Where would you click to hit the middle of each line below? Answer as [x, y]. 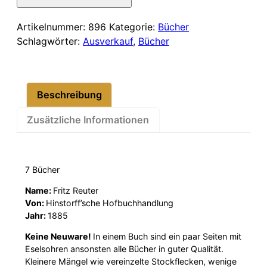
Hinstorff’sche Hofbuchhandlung [110, 203]
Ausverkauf [108, 41]
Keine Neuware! [59, 236]
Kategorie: [133, 27]
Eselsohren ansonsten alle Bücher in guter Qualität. [125, 249]
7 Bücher [43, 169]
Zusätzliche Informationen [88, 119]
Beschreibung [69, 94]
